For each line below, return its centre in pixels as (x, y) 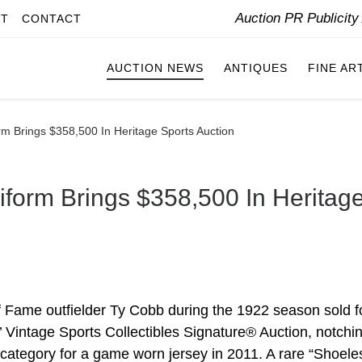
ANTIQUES (256, 68)
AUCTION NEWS (155, 68)
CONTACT (52, 19)
